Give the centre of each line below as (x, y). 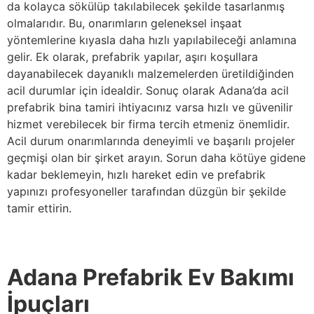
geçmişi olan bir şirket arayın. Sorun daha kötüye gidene (156, 157)
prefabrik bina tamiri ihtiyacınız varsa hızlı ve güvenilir (150, 107)
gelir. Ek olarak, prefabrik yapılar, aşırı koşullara (132, 56)
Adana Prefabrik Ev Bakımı (151, 278)
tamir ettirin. (39, 208)
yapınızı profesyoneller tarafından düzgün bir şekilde (146, 191)
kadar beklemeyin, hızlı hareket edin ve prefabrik (136, 174)
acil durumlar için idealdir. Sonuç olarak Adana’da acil (148, 90)
